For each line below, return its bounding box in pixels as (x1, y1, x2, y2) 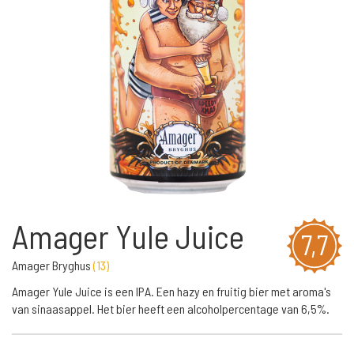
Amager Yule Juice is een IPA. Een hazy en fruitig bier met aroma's (12, 284, 331, 299)
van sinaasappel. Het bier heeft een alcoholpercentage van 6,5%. (12, 301, 330, 316)
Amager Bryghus (12, 258, 93, 273)
